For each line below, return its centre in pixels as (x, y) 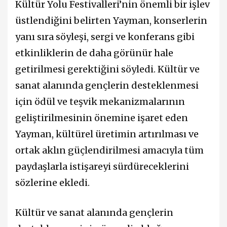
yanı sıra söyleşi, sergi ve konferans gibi (105, 36)
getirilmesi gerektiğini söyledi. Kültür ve (107, 69)
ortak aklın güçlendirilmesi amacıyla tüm (109, 150)
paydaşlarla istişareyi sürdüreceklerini (102, 166)
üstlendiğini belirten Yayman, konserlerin (111, 20)
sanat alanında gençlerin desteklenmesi (107, 85)
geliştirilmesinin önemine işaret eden (102, 118)
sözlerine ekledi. (52, 182)
